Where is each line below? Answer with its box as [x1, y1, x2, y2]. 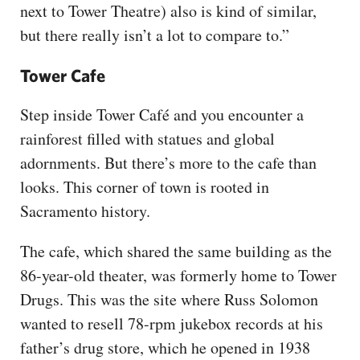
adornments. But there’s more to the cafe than [20, 152, 317, 174]
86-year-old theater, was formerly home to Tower [20, 264, 337, 287]
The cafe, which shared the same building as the [20, 240, 332, 263]
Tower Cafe [20, 65, 105, 86]
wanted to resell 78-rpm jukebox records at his [20, 313, 323, 335]
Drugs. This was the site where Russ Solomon [20, 288, 318, 311]
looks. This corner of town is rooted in [20, 176, 269, 198]
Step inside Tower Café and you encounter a [20, 104, 304, 126]
